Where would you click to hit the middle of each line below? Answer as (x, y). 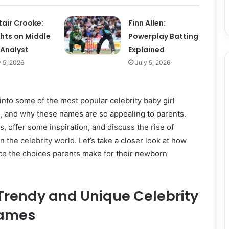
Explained (147, 50)
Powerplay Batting (164, 36)
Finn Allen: (147, 23)
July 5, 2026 (153, 63)
